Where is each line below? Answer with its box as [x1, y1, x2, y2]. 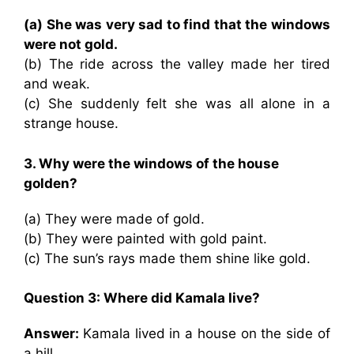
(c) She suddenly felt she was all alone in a [24, 96, 330, 111]
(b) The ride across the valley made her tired [24, 56, 330, 72]
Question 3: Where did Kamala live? [24, 290, 260, 306]
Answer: [24, 326, 83, 341]
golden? [24, 175, 77, 191]
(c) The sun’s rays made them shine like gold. [24, 250, 311, 266]
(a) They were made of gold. [24, 210, 205, 227]
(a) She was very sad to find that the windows [24, 17, 330, 32]
